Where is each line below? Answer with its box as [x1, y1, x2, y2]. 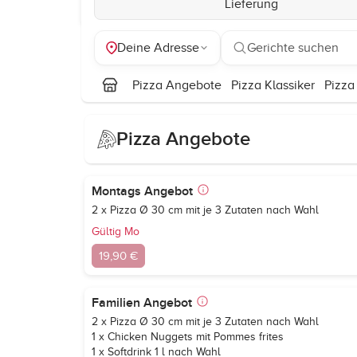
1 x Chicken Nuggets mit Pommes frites [92, 331, 284, 343]
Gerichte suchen [247, 41, 339, 55]
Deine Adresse [117, 41, 199, 55]
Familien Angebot [92, 295, 192, 311]
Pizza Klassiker [231, 78, 315, 92]
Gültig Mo [92, 226, 139, 237]
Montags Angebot [92, 183, 193, 199]
